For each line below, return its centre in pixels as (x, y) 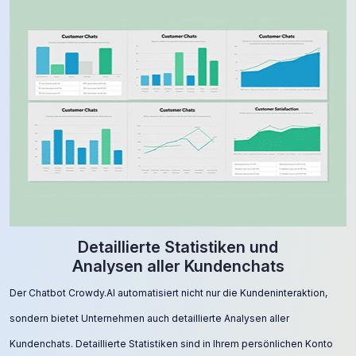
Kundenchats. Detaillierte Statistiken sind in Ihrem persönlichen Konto (171, 344)
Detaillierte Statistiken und (178, 247)
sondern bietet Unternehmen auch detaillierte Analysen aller (149, 318)
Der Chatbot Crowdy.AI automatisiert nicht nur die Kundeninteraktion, (168, 293)
